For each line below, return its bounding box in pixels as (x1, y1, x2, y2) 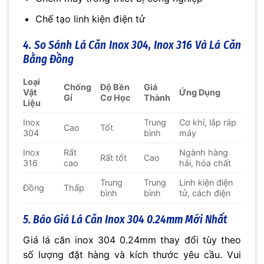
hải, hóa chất (179, 158, 232, 169)
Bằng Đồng (23, 52, 74, 67)
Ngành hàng (179, 147, 229, 158)
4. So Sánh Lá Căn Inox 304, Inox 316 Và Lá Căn (23, 38, 241, 52)
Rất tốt (100, 153, 127, 163)
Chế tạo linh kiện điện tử (35, 12, 145, 25)
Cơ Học (100, 93, 131, 103)
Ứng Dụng (179, 87, 221, 98)
